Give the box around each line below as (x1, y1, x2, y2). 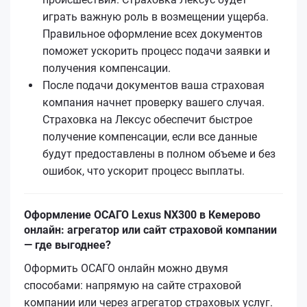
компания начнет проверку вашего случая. (42, 95, 265, 109)
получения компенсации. (42, 61, 171, 75)
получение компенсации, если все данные (42, 130, 257, 143)
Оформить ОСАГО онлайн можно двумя (24, 261, 228, 275)
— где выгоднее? (24, 238, 111, 251)
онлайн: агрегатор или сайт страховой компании (24, 223, 277, 236)
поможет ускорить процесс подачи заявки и (42, 44, 270, 58)
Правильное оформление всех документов (42, 27, 262, 40)
